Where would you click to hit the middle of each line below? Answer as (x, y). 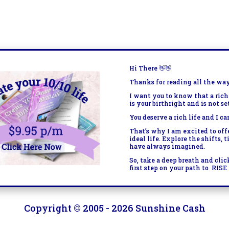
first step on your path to (169, 168)
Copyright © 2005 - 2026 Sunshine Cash (114, 208)
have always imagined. (167, 146)
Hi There (144, 68)
